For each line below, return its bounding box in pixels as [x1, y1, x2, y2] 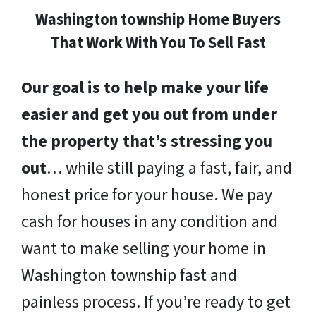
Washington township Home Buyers [35, 8, 281, 32]
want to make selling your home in [21, 236, 266, 262]
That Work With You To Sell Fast [50, 32, 266, 55]
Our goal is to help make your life [21, 75, 269, 101]
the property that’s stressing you [21, 129, 272, 154]
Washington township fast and [21, 263, 237, 288]
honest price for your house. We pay [21, 183, 272, 208]
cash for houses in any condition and [21, 209, 278, 235]
